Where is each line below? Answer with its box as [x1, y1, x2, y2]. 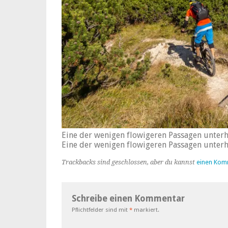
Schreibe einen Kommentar [72, 193, 185, 204]
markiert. [132, 206, 159, 213]
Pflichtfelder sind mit [72, 206, 129, 213]
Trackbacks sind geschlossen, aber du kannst [62, 158, 196, 166]
